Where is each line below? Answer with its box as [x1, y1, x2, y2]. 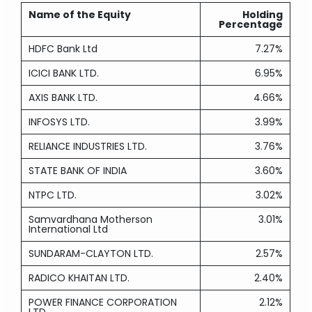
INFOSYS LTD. [29, 115, 91, 129]
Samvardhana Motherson [29, 212, 153, 226]
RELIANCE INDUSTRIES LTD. [29, 139, 148, 153]
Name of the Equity [29, 8, 132, 22]
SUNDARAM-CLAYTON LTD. [29, 247, 154, 260]
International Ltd [29, 222, 109, 236]
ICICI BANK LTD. [29, 66, 100, 80]
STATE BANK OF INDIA [29, 164, 127, 178]
